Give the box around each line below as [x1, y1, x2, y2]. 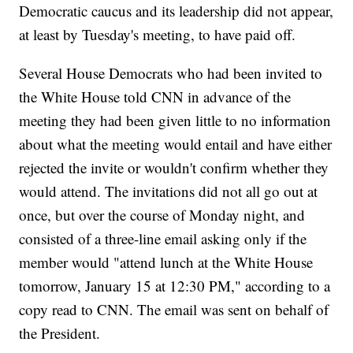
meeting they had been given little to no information [19, 110, 332, 131]
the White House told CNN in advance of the [19, 87, 292, 107]
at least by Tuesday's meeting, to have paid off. [19, 24, 296, 45]
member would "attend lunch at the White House [19, 252, 314, 273]
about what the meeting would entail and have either [19, 134, 333, 154]
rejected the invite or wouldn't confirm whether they [19, 158, 329, 178]
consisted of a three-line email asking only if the [19, 229, 307, 249]
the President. [19, 323, 101, 344]
